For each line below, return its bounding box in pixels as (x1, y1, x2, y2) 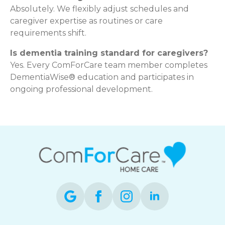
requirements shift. (10, 28, 86, 38)
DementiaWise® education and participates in (10, 72, 194, 82)
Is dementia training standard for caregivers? (10, 48, 208, 58)
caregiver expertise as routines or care (10, 16, 163, 26)
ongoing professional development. (10, 84, 153, 94)
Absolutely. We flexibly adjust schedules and (10, 4, 189, 14)
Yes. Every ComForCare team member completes (10, 60, 207, 70)
